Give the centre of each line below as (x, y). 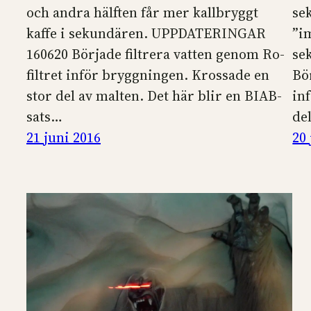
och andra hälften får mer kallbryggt (142, 13)
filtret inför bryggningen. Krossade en (148, 75)
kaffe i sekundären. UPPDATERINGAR (146, 34)
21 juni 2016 (64, 138)
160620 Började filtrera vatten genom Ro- (155, 54)
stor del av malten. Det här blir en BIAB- (154, 96)
